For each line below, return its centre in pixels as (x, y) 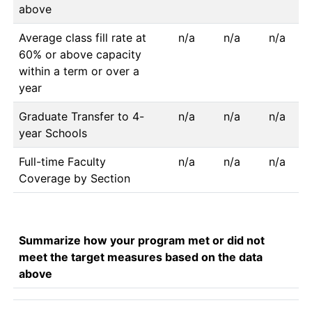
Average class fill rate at (83, 38)
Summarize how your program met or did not (142, 240)
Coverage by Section (75, 178)
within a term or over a (79, 71)
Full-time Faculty (62, 162)
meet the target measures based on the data (141, 257)
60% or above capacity (80, 54)
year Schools (53, 133)
